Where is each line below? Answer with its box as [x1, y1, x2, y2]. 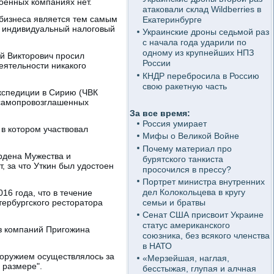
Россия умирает [142, 119, 207, 128]
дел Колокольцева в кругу [142, 187, 245, 197]
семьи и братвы [142, 197, 206, 207]
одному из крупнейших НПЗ [142, 48, 254, 58]
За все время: [130, 108, 190, 118]
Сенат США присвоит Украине [142, 210, 264, 220]
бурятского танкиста [142, 154, 223, 164]
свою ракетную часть [142, 81, 227, 91]
